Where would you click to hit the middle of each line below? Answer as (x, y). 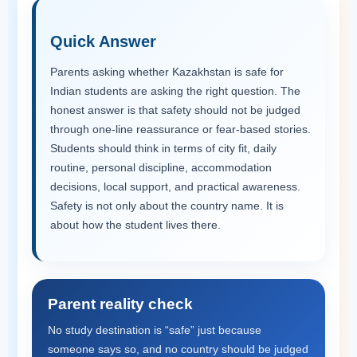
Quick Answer (103, 41)
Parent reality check (120, 304)
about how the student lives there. (135, 225)
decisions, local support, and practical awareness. (175, 186)
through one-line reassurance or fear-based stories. (180, 129)
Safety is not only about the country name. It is (167, 206)
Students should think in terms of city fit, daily (163, 148)
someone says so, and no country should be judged (178, 349)
